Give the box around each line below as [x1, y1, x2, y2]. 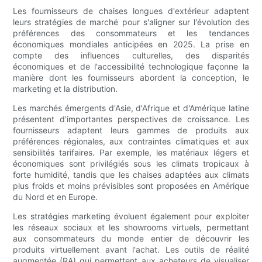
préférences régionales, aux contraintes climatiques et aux [13, 136, 249, 147]
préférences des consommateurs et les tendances [13, 28, 249, 39]
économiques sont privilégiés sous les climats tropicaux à [13, 158, 249, 169]
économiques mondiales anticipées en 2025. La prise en [13, 39, 249, 50]
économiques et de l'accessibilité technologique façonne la [13, 61, 249, 72]
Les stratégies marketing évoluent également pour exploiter [13, 211, 249, 222]
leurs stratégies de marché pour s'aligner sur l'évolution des [13, 17, 249, 27]
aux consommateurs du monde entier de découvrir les [13, 233, 249, 244]
